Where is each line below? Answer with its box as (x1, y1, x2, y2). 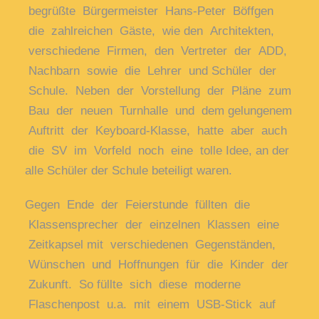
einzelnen (150, 218, 207, 232)
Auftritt (28, 124, 71, 138)
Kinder (230, 258, 271, 272)
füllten (195, 198, 234, 212)
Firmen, (107, 44, 155, 58)
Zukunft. (28, 278, 79, 292)
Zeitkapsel (28, 238, 87, 252)
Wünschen (28, 258, 92, 272)
